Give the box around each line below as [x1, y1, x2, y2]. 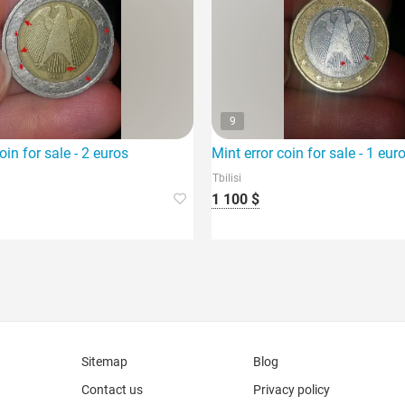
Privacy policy [252, 382, 330, 397]
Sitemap [81, 354, 127, 369]
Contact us [81, 382, 143, 397]
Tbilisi [212, 172, 241, 184]
